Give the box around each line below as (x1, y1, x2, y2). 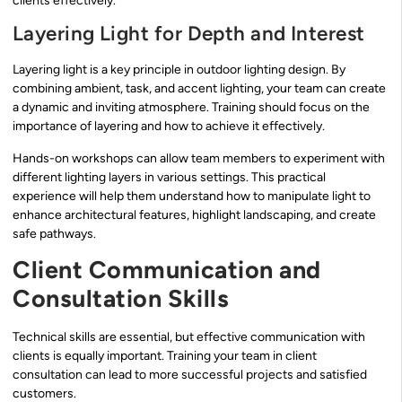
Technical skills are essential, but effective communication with (13, 329, 365, 345)
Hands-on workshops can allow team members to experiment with (13, 150, 385, 166)
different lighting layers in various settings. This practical (13, 169, 326, 185)
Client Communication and (13, 255, 321, 285)
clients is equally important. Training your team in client (13, 348, 317, 364)
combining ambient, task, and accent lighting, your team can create (13, 81, 386, 97)
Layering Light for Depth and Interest (13, 22, 365, 47)
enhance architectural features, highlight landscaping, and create (13, 206, 376, 223)
